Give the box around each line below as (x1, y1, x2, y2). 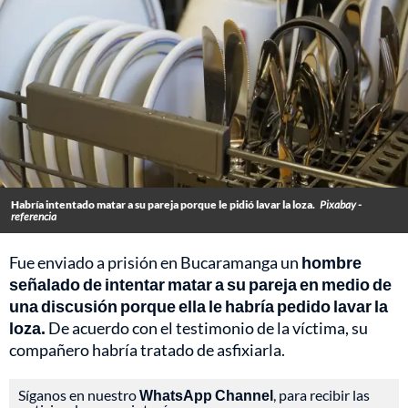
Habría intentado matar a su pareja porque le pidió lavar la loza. (11, 198, 315, 212)
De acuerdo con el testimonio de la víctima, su (48, 318, 368, 339)
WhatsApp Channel (139, 386, 273, 404)
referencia (11, 209, 56, 224)
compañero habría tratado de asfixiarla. (9, 340, 285, 361)
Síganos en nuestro (18, 386, 139, 404)
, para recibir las (273, 386, 370, 404)
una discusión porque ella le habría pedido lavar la (9, 296, 388, 317)
